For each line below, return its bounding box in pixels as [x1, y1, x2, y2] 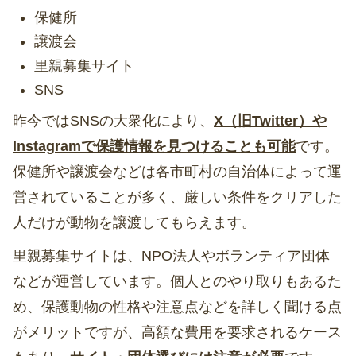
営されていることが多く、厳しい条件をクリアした [13, 188, 342, 205]
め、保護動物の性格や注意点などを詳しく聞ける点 [13, 298, 342, 315]
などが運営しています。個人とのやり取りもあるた [13, 273, 342, 289]
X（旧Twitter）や [214, 112, 327, 129]
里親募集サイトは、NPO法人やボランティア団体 [13, 247, 330, 264]
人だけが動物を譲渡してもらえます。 [13, 214, 256, 230]
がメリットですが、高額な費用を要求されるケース [13, 323, 342, 340]
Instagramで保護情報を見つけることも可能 [13, 137, 296, 154]
